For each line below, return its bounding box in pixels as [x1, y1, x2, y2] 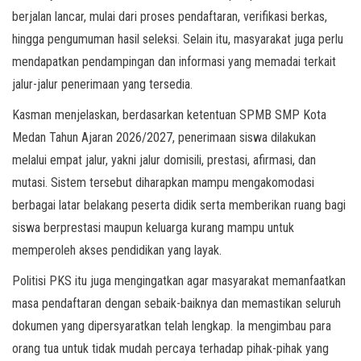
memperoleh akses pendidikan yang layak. [12, 243, 222, 259]
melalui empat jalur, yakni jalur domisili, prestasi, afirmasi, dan [12, 152, 316, 168]
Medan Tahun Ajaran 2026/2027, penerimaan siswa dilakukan [12, 130, 316, 146]
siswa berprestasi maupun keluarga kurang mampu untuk [12, 220, 294, 236]
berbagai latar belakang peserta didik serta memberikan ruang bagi [12, 197, 346, 214]
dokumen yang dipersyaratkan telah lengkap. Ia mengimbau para [12, 318, 331, 334]
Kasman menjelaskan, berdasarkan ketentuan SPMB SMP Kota [12, 107, 326, 123]
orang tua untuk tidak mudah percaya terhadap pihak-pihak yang [12, 341, 329, 357]
